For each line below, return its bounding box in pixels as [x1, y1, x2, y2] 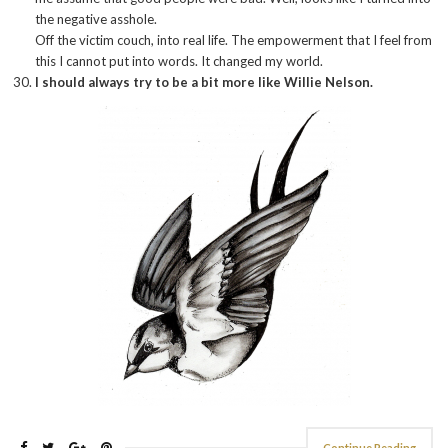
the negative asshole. [35, 11, 157, 28]
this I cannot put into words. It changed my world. [35, 53, 323, 70]
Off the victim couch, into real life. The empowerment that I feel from [35, 32, 432, 49]
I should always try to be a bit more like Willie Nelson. [35, 74, 373, 91]
